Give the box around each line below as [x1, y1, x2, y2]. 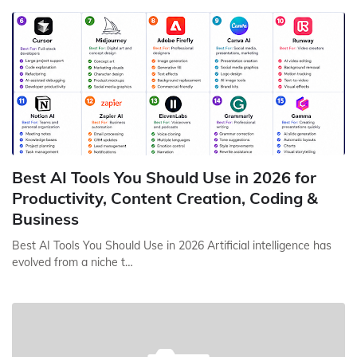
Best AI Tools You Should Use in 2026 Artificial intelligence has [12, 238, 331, 253]
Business [12, 209, 79, 229]
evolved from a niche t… [12, 255, 133, 269]
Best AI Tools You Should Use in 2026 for [12, 167, 316, 187]
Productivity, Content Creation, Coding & [12, 188, 318, 208]
